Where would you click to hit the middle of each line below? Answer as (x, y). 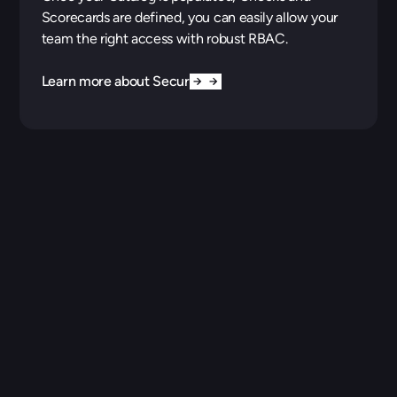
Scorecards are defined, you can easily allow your (190, 17)
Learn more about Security (123, 81)
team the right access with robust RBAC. (164, 38)
